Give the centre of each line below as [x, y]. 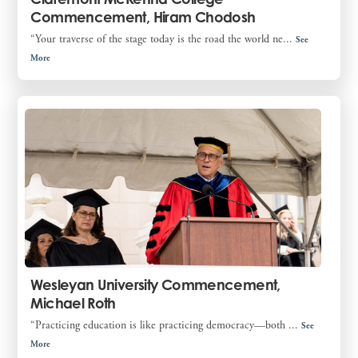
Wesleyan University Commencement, [155, 284]
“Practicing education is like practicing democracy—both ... [166, 325]
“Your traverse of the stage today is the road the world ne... [163, 40]
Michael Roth [73, 302]
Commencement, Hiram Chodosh [143, 17]
